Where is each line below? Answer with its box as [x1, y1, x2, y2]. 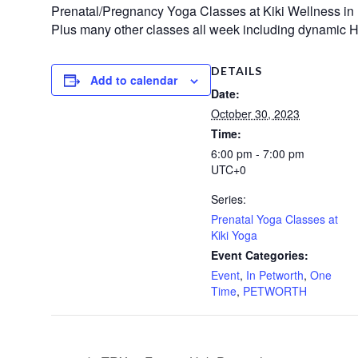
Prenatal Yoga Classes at [211, 210, 338, 227]
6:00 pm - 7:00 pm [211, 145, 304, 161]
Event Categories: [211, 246, 308, 263]
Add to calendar [90, 71, 177, 88]
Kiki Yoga [211, 226, 257, 243]
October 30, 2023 [211, 105, 300, 121]
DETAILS [211, 63, 262, 78]
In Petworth [246, 266, 304, 283]
